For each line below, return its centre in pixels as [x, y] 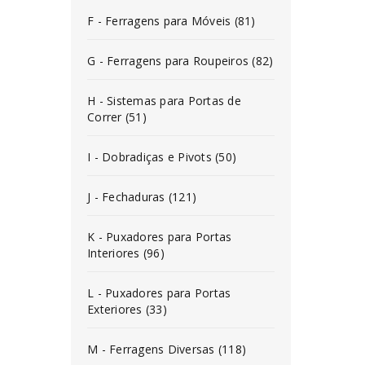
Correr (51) [117, 117]
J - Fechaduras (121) [142, 197]
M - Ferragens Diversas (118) [167, 349]
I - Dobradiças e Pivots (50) [162, 157]
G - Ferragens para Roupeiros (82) [180, 61]
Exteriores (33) [127, 309]
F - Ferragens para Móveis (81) [172, 21]
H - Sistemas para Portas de [164, 101]
